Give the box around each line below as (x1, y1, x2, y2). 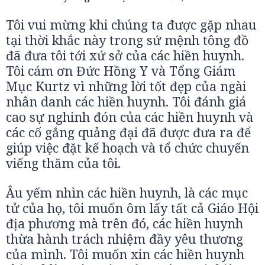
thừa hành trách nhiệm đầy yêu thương (6, 230, 243, 247)
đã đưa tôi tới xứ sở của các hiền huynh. (6, 47, 244, 64)
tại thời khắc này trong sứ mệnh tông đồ (6, 31, 248, 49)
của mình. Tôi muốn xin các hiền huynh (6, 245, 244, 263)
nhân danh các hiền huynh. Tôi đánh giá (6, 93, 246, 110)
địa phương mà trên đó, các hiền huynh (6, 215, 243, 232)
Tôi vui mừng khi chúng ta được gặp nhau (6, 16, 256, 33)
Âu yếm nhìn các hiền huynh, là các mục (6, 184, 248, 201)
